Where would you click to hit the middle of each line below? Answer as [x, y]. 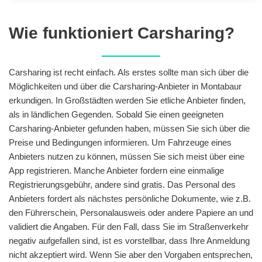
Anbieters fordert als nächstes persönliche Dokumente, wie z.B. [130, 198]
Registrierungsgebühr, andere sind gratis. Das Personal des [122, 184]
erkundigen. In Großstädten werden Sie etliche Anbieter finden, [127, 100]
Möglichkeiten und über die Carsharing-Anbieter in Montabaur [125, 86]
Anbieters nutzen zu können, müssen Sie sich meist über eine [127, 156]
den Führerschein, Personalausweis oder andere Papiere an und [131, 212]
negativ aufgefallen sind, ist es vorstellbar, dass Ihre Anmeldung [129, 240]
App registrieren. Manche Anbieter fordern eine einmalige [116, 170]
